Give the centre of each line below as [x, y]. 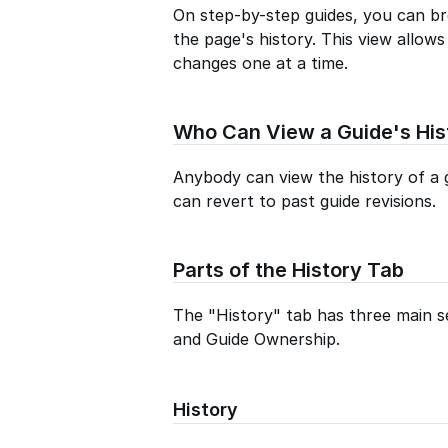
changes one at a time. [260, 63]
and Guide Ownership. [256, 339]
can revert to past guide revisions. [304, 201]
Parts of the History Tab [288, 270]
